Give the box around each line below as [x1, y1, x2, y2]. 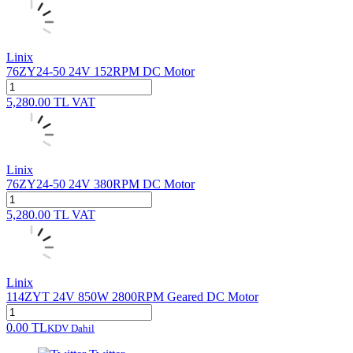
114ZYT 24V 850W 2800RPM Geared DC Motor [6, 289, 258, 303]
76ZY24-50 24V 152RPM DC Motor [6, 64, 195, 78]
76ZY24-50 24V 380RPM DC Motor [6, 176, 195, 191]
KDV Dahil [47, 321, 95, 334]
